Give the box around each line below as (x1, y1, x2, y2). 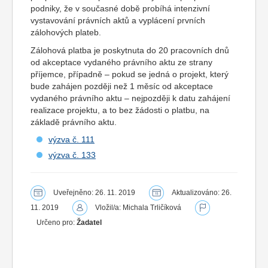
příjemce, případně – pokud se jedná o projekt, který (31, 69, 229, 79)
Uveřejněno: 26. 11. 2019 (53, 188, 135, 197)
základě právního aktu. (31, 117, 117, 127)
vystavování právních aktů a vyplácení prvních (31, 16, 205, 25)
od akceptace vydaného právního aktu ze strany (31, 57, 212, 67)
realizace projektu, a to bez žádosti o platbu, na (31, 105, 209, 115)
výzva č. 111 (48, 135, 95, 144)
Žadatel (77, 218, 102, 227)
